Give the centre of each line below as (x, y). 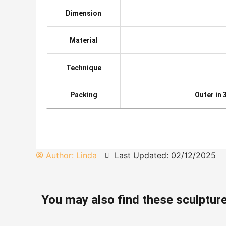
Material (83, 40)
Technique (83, 67)
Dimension (83, 13)
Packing (83, 95)
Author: (60, 155)
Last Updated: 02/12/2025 (165, 155)
